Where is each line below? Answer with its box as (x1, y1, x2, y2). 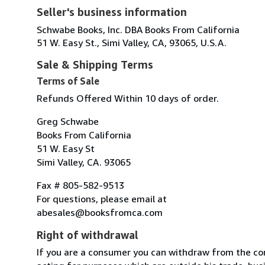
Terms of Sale (37, 75, 99, 87)
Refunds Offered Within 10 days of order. (37, 92, 219, 104)
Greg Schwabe (37, 115, 99, 127)
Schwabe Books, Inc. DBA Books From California (37, 23, 240, 35)
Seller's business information (37, 5, 187, 18)
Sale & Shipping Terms (37, 57, 153, 71)
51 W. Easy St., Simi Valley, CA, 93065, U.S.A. (37, 36, 227, 49)
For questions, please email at (37, 192, 167, 205)
